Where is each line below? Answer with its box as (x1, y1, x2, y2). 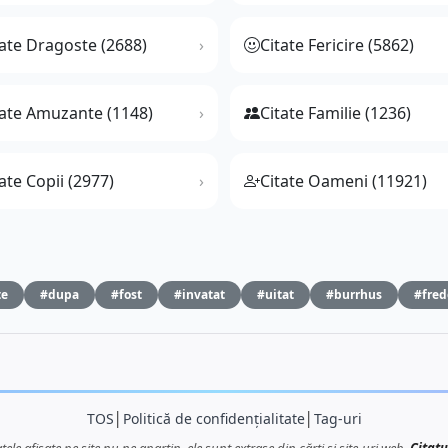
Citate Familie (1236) (260, 102, 411, 125)
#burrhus (326, 286, 382, 304)
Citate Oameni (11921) (260, 170, 427, 193)
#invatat (174, 286, 225, 304)
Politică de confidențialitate (122, 409, 305, 429)
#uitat (257, 286, 294, 304)
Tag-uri (313, 409, 362, 429)
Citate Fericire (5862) (260, 34, 414, 57)
